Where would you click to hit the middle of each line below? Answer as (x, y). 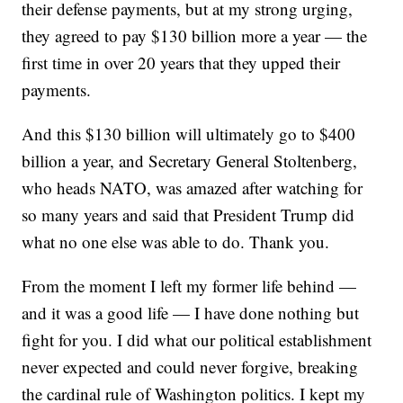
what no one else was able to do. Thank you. (176, 242)
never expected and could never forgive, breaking (190, 367)
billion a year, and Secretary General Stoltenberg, (190, 161)
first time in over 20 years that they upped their (181, 63)
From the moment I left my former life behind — (189, 286)
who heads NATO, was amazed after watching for (193, 188)
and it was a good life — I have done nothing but (191, 313)
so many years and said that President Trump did (188, 215)
